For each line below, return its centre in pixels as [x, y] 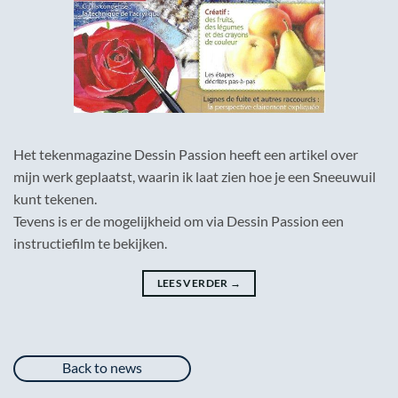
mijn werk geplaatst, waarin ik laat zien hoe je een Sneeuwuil [195, 177]
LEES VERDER [193, 283]
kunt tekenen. [55, 199]
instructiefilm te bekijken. [90, 243]
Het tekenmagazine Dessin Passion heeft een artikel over [186, 155]
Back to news [102, 368]
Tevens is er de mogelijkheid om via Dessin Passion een [179, 221]
